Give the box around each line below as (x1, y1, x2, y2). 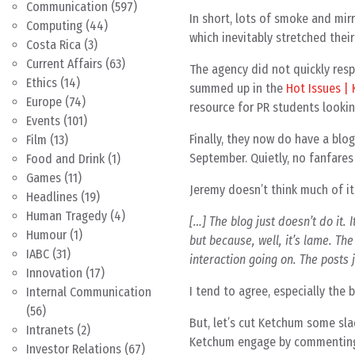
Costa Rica (26, 37, 81, 52)
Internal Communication (26, 284, 151, 300)
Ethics (26, 75, 57, 90)
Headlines (26, 189, 78, 204)
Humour (26, 227, 67, 242)
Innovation (26, 265, 82, 281)
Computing (26, 18, 82, 33)
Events (26, 113, 60, 128)
